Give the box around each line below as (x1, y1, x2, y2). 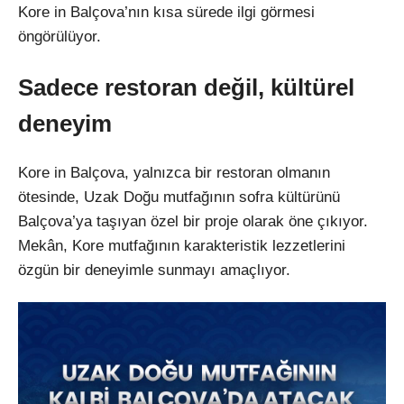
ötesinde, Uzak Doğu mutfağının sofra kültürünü (18, 188, 340, 206)
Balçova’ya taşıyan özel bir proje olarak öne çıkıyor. (18, 212, 368, 230)
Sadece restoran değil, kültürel (18, 74, 354, 100)
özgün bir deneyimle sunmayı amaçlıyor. (18, 261, 290, 279)
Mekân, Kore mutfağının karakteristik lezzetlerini (18, 236, 345, 254)
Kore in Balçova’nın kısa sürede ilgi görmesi (18, 4, 315, 22)
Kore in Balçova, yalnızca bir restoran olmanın (18, 163, 330, 181)
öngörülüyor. (18, 28, 101, 46)
